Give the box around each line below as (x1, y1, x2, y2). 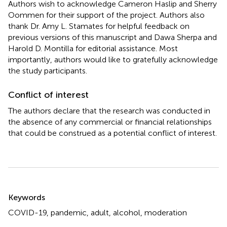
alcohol (113, 207, 140, 217)
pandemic (51, 207, 87, 217)
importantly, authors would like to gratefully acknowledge (8, 54, 218, 64)
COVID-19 (8, 207, 47, 217)
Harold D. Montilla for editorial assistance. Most (8, 43, 178, 53)
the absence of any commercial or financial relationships (8, 117, 212, 127)
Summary (8, 183, 61, 198)
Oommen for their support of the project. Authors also (8, 10, 205, 20)
